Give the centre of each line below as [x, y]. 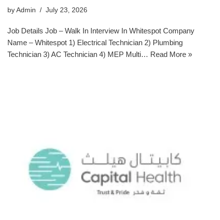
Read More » [171, 54]
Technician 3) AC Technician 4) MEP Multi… [79, 54]
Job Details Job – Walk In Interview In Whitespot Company [101, 31]
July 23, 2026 [67, 10]
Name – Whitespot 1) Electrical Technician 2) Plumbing [95, 42]
